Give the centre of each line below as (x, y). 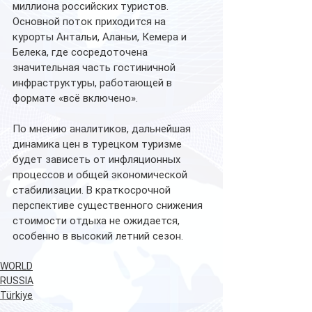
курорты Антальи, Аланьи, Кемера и (101, 37)
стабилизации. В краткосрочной (93, 190)
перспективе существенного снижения (109, 206)
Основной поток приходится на (91, 22)
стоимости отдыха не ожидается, (97, 221)
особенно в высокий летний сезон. (98, 236)
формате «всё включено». (75, 99)
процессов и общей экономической (101, 175)
